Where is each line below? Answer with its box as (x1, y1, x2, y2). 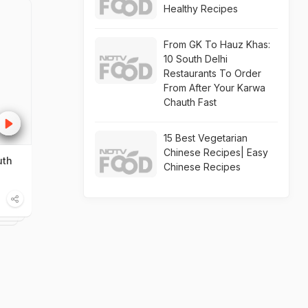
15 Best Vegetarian (164, 132, 247, 144)
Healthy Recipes (164, 3, 238, 14)
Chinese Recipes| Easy (164, 146, 268, 158)
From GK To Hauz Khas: (164, 38, 270, 50)
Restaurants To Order (164, 67, 261, 79)
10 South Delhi (164, 53, 228, 65)
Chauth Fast (164, 96, 217, 108)
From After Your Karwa (164, 82, 265, 93)
